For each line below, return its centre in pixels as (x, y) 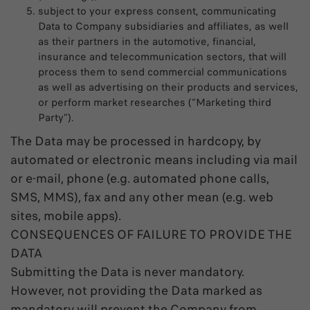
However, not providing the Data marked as (136, 291)
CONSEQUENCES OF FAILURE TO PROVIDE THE (151, 235)
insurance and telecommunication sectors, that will (162, 57)
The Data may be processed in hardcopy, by (136, 141)
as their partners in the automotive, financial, (147, 42)
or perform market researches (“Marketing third (155, 102)
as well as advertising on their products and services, (168, 87)
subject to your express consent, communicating (157, 11)
